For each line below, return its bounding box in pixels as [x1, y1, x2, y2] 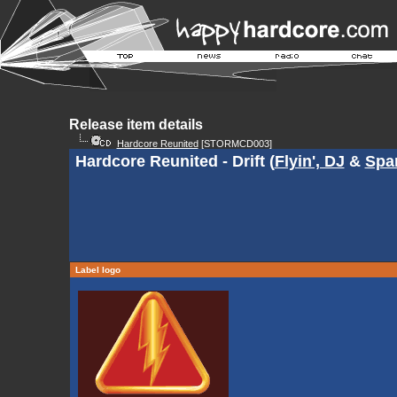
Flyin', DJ [274, 152, 345, 170]
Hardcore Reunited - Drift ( [74, 152, 275, 170]
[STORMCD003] [198, 138, 272, 149]
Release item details [68, 117, 203, 132]
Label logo [72, 265, 123, 275]
